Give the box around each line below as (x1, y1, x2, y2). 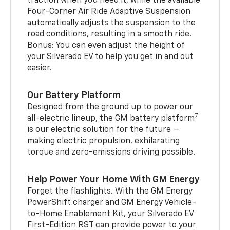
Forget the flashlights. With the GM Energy (27, 187, 193, 196)
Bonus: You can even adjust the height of (27, 41, 185, 50)
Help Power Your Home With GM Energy (27, 175, 200, 184)
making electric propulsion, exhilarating (27, 137, 180, 145)
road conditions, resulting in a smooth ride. (27, 30, 192, 39)
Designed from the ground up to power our (27, 103, 194, 111)
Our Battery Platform (27, 90, 121, 100)
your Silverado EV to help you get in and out (27, 52, 194, 61)
